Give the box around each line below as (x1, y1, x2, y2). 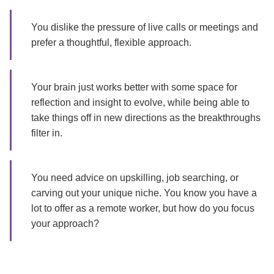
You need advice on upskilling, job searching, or (31, 172, 239, 183)
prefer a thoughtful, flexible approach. (31, 37, 191, 48)
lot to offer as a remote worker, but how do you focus (31, 203, 254, 213)
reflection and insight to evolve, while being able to (31, 97, 250, 108)
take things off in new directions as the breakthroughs (31, 113, 261, 123)
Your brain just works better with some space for (31, 82, 237, 92)
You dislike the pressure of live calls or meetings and (31, 22, 258, 32)
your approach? (31, 218, 99, 229)
